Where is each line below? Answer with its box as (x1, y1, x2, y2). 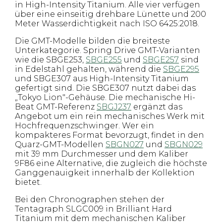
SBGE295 (163, 64, 199, 74)
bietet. (15, 177, 42, 187)
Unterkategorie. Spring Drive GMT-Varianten (15, 46, 200, 55)
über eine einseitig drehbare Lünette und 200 (15, 9, 206, 19)
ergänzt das (131, 102, 182, 111)
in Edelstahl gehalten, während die (15, 64, 163, 74)
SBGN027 (106, 140, 144, 149)
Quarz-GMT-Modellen (15, 140, 106, 149)
